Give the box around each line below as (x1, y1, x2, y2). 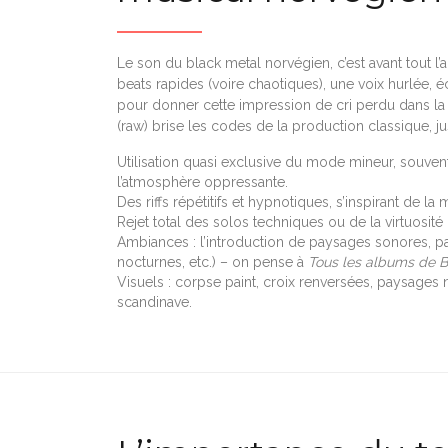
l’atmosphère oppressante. (117, 173, 288, 190)
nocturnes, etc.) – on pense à (117, 253, 308, 270)
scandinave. (117, 293, 192, 310)
